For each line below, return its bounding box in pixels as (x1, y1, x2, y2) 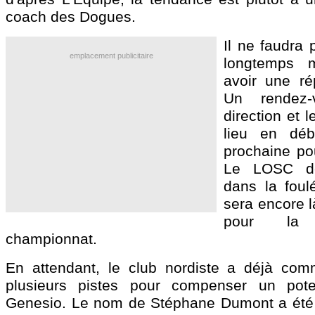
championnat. (6, 231, 97, 247)
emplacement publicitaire (69, 51, 153, 60)
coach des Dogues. (6, 8, 136, 25)
